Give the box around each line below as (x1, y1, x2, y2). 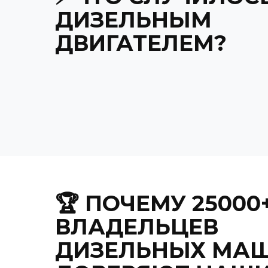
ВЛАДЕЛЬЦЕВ (55, 213, 218, 240)
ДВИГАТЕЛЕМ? (55, 29, 227, 56)
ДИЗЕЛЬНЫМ (55, 6, 212, 33)
